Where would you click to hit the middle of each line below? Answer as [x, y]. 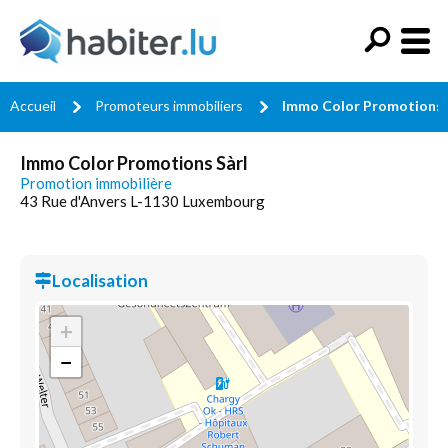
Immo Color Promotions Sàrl [134, 163]
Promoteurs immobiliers [169, 105]
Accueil [33, 105]
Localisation [100, 280]
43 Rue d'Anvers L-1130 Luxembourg [142, 201]
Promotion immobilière [96, 183]
